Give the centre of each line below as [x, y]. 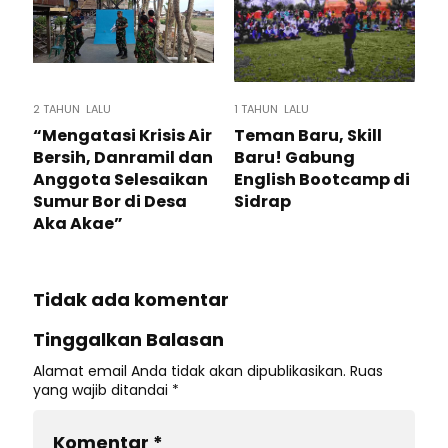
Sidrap [262, 202]
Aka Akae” [78, 224]
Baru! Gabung [294, 158]
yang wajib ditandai [102, 390]
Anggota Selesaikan [120, 180]
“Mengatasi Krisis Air [122, 136]
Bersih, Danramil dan [123, 158]
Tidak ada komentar [131, 300]
